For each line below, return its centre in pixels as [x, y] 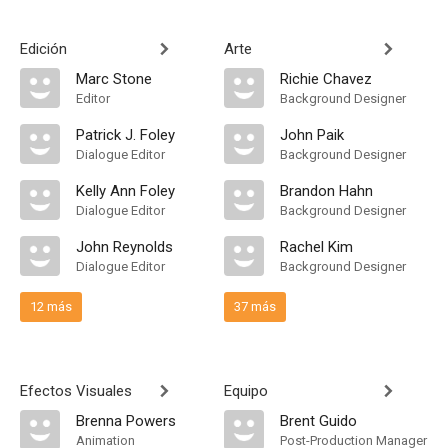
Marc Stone [114, 79]
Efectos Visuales [76, 391]
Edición [43, 49]
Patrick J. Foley [125, 135]
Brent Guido [318, 421]
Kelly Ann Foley [125, 191]
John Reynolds [124, 247]
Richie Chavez [326, 79]
